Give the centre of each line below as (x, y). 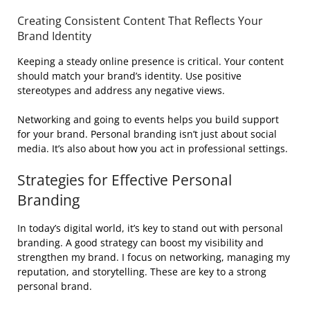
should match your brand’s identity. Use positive (129, 76)
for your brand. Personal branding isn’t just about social (147, 134)
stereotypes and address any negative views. (121, 90)
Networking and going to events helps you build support (148, 119)
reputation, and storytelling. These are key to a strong (142, 272)
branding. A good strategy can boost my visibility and (140, 243)
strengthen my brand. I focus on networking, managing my (154, 257)
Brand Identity (54, 36)
